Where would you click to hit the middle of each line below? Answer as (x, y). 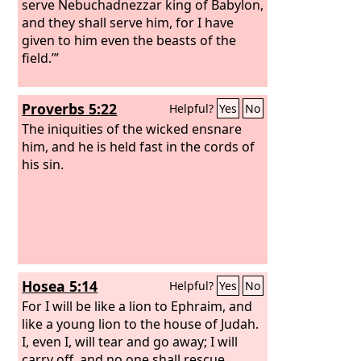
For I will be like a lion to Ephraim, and (137, 306)
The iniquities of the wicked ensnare (132, 129)
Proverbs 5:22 (70, 109)
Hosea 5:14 (60, 286)
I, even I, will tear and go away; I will (130, 341)
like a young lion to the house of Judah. (141, 324)
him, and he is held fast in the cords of (139, 146)
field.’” (41, 58)
